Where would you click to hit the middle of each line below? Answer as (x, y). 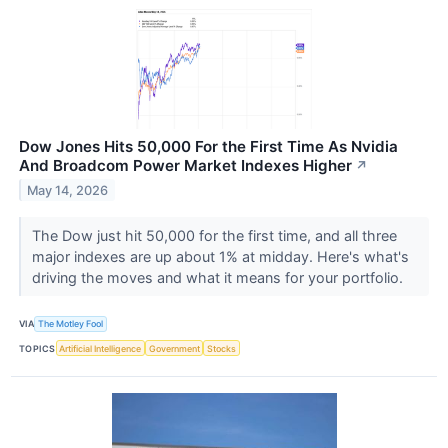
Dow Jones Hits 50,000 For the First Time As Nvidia (208, 146)
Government (174, 348)
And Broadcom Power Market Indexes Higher (185, 165)
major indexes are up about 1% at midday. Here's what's (220, 256)
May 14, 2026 (68, 190)
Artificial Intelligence (100, 348)
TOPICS (37, 348)
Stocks (222, 348)
